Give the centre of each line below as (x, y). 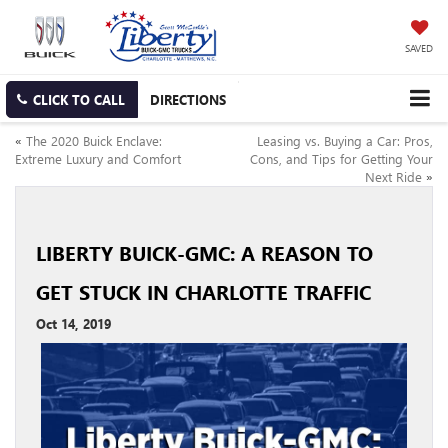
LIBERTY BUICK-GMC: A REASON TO (204, 253)
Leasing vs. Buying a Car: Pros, (345, 141)
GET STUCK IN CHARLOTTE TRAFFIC (203, 292)
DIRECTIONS (188, 100)
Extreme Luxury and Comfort (98, 159)
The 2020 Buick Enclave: (94, 141)
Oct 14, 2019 (73, 324)
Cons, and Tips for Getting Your (341, 159)
